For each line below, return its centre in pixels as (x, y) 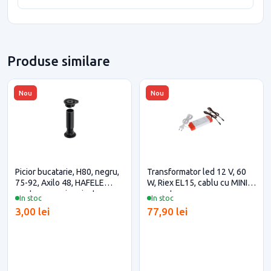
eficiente (32, 204)
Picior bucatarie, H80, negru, (67, 171)
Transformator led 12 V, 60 (197, 171)
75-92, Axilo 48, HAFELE (60, 182)
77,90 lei (167, 211)
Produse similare (59, 60)
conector (164, 193)
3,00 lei (32, 211)
